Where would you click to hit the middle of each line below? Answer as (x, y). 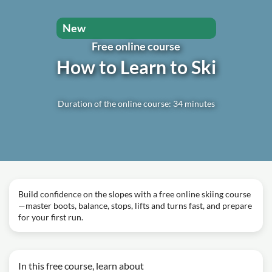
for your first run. (51, 217)
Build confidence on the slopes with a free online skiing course (134, 194)
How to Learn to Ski (136, 67)
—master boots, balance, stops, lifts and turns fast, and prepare (135, 206)
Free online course (136, 46)
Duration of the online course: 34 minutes (136, 104)
